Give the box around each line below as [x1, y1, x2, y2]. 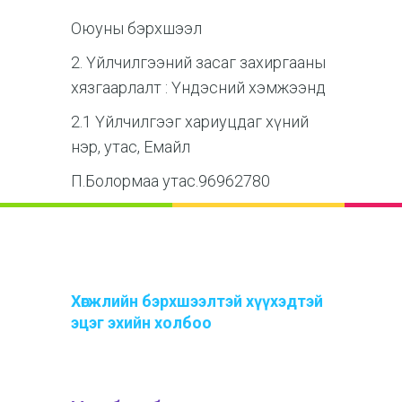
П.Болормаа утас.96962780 [71, 170, 270, 190]
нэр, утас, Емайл [71, 136, 190, 156]
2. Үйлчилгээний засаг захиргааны [71, 52, 326, 72]
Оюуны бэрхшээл [71, 18, 202, 38]
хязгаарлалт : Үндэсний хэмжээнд [71, 77, 326, 97]
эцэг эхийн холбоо [71, 312, 212, 332]
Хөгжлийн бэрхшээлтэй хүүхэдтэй [71, 291, 323, 310]
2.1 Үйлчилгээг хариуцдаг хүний [71, 111, 309, 131]
